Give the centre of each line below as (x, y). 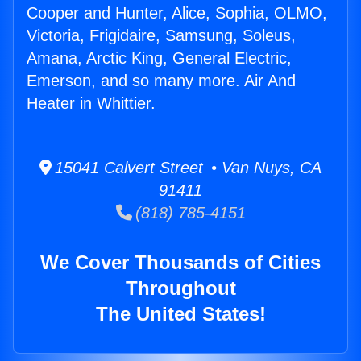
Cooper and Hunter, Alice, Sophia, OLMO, (177, 13)
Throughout (180, 288)
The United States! (180, 314)
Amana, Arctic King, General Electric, (159, 58)
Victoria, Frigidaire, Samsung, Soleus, (161, 36)
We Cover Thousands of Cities (180, 263)
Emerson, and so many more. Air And (161, 81)
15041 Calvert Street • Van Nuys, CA (187, 168)
